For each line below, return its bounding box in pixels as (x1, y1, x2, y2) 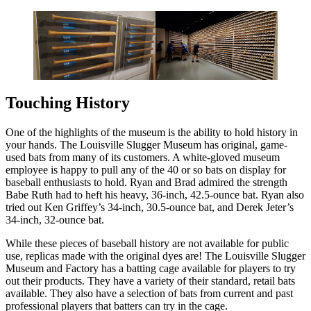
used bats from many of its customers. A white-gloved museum (6, 151, 280, 163)
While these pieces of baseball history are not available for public (6, 237, 289, 249)
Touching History (6, 93, 130, 112)
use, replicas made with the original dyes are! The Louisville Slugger (6, 249, 305, 262)
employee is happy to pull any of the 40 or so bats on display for (6, 163, 286, 176)
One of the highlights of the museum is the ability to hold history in (6, 126, 298, 138)
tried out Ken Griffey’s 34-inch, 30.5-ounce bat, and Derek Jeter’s (6, 201, 294, 213)
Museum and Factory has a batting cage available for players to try (6, 262, 296, 274)
